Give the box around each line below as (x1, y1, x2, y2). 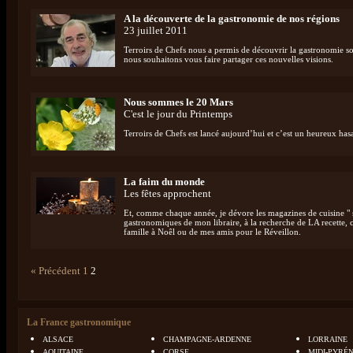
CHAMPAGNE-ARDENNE (163, 335, 251, 344)
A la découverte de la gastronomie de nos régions (124, 13, 340, 24)
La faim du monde (124, 176, 205, 188)
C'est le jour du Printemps (124, 109, 232, 120)
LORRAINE (308, 335, 347, 344)
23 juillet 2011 (124, 25, 188, 36)
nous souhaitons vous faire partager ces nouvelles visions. (124, 54, 333, 64)
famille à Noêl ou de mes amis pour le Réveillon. (124, 227, 301, 236)
